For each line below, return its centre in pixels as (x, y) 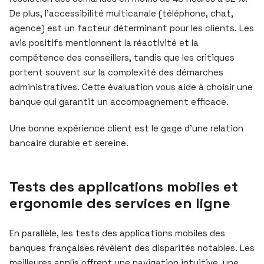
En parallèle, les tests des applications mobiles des (117, 233)
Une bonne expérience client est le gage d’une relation (126, 128)
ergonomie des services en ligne (120, 203)
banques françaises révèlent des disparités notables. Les (132, 247)
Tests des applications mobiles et (124, 186)
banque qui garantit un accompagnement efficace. (119, 101)
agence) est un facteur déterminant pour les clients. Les (132, 28)
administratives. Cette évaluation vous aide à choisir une (131, 87)
